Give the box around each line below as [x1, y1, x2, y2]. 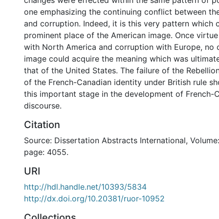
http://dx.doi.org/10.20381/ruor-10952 [24, 194, 165, 203]
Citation [24, 119, 60, 131]
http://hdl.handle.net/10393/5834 [24, 182, 147, 192]
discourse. [24, 101, 62, 110]
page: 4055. [24, 147, 68, 157]
